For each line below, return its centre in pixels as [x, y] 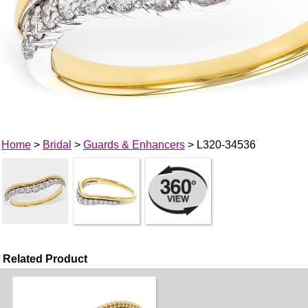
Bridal [57, 144]
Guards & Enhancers [134, 144]
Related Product [45, 258]
